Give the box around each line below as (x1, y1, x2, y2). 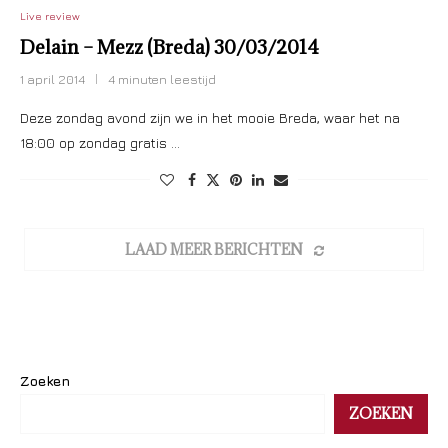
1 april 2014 (20, 71, 85, 87)
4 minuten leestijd (108, 71, 216, 87)
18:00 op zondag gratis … (20, 134, 180, 151)
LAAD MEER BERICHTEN (124, 240, 303, 259)
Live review (20, 9, 80, 22)
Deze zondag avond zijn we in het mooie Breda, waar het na (20, 109, 400, 126)
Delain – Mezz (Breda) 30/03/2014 (20, 35, 319, 59)
